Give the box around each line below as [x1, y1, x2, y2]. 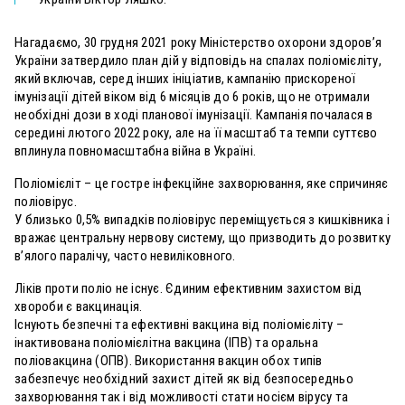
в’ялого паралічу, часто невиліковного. [14, 248, 236, 265]
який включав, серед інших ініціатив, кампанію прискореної [14, 71, 356, 88]
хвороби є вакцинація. [14, 298, 143, 316]
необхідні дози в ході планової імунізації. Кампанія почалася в [14, 107, 373, 124]
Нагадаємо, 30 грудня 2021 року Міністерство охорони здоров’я [14, 34, 381, 52]
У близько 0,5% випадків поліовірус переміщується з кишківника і [14, 212, 390, 229]
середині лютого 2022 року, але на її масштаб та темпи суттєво [14, 125, 378, 142]
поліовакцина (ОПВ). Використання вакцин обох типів [14, 353, 323, 370]
